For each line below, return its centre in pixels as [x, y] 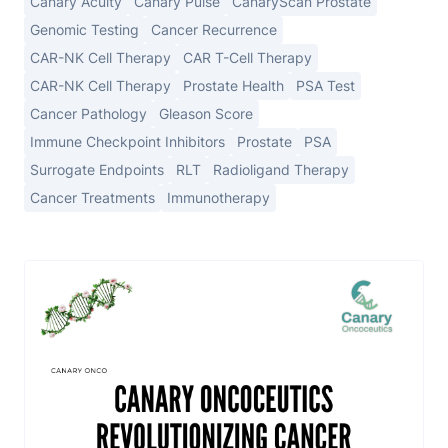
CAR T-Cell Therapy [247, 57]
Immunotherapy [218, 197]
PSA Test [325, 85]
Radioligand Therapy [281, 169]
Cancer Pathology [88, 113]
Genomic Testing [84, 29]
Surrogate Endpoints [97, 169]
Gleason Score [206, 113]
